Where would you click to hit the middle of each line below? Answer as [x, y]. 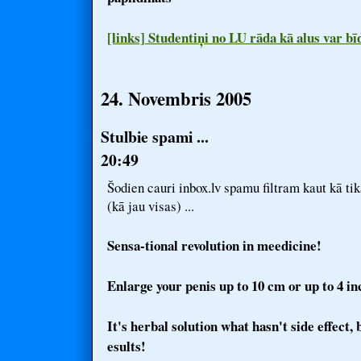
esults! [127, 346]
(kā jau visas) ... [151, 206]
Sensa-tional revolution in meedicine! [214, 245]
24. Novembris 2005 [176, 99]
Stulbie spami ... [155, 137]
